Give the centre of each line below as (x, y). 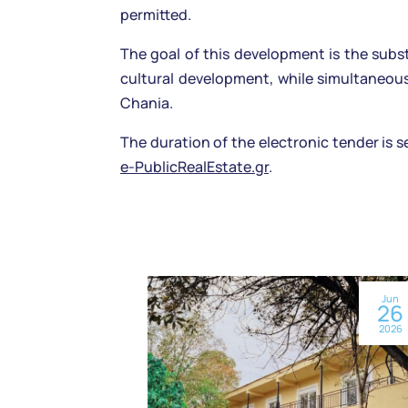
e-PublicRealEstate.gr (194, 167)
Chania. (147, 103)
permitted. (156, 15)
